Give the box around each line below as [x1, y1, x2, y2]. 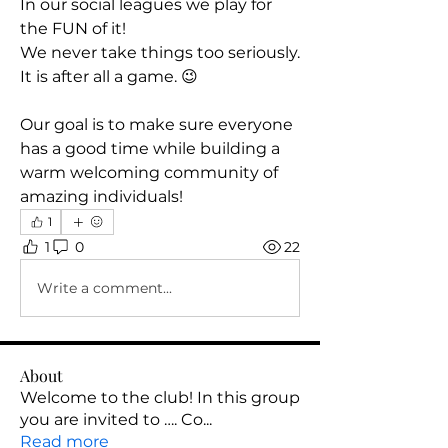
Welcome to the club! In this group [20, 388, 300, 407]
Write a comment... [37, 278, 172, 297]
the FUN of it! [20, 19, 130, 38]
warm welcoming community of [20, 163, 278, 182]
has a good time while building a [20, 139, 280, 158]
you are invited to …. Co [20, 410, 203, 429]
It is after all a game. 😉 [20, 67, 198, 86]
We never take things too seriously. [20, 43, 300, 62]
